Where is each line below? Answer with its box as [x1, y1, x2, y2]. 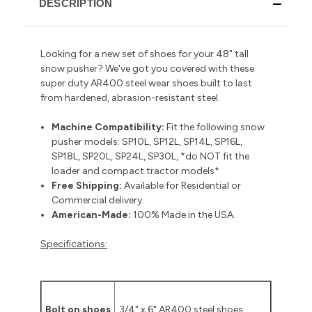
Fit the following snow [166, 120, 265, 133]
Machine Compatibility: [52, 120, 167, 133]
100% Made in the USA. [131, 208, 236, 221]
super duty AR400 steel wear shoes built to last [40, 77, 252, 89]
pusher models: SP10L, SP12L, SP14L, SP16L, [52, 135, 243, 148]
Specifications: [40, 237, 107, 250]
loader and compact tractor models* [52, 164, 220, 177]
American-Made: [52, 208, 132, 221]
